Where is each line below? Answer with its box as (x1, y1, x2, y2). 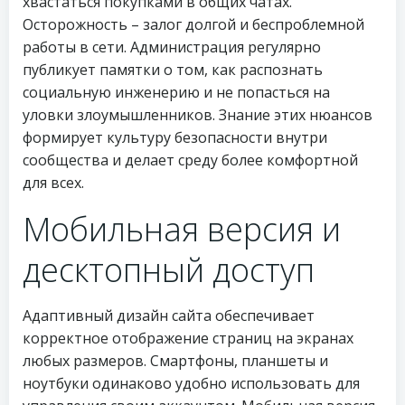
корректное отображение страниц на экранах (23, 328, 353, 348)
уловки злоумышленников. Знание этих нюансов (23, 105, 372, 125)
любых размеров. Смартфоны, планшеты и (23, 351, 328, 371)
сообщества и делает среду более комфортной (23, 150, 358, 170)
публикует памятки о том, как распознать (23, 60, 323, 80)
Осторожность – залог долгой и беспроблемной (23, 14, 364, 34)
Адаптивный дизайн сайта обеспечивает (23, 306, 315, 325)
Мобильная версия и (23, 207, 341, 251)
